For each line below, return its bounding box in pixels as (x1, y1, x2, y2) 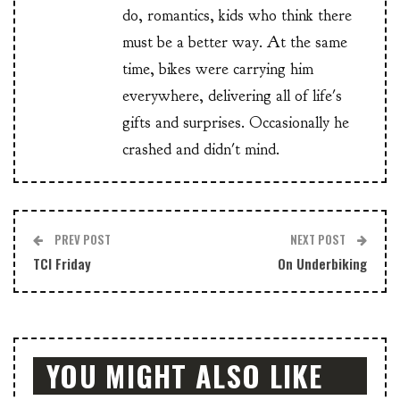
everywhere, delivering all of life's (122, 86, 342, 107)
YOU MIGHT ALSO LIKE (46, 354, 323, 397)
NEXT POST (290, 230, 348, 249)
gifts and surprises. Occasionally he (122, 112, 349, 134)
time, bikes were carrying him (122, 59, 313, 80)
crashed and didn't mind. (122, 139, 279, 161)
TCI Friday (33, 254, 91, 274)
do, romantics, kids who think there (122, 5, 352, 27)
